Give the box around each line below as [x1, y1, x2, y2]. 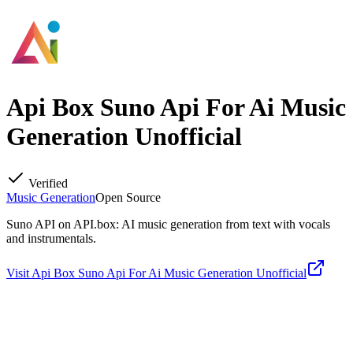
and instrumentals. [6, 231, 96, 245]
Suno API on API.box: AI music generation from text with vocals [6, 217, 330, 231]
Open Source [95, 190, 161, 204]
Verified [25, 176, 68, 190]
